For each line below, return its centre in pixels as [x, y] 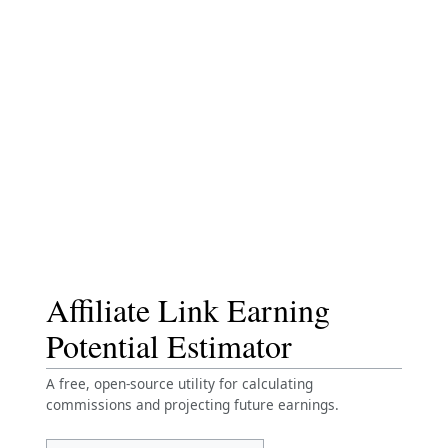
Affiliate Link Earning [188, 309]
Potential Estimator [169, 345]
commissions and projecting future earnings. [192, 404]
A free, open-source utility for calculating [179, 383]
